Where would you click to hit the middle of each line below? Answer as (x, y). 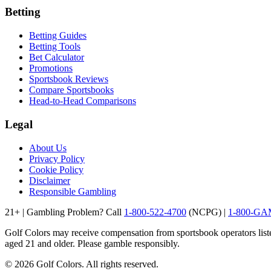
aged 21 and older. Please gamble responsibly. (92, 243)
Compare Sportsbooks (71, 90)
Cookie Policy (56, 169)
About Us (48, 148)
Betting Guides (58, 36)
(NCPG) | (207, 212)
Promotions (51, 68)
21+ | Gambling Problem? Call (63, 212)
